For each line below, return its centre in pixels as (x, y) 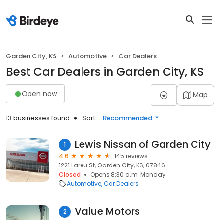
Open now (39, 94)
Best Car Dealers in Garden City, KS (105, 72)
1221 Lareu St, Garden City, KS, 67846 (112, 165)
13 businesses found (38, 118)
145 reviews (131, 156)
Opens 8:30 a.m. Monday (128, 175)
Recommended (127, 118)
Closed (70, 175)
